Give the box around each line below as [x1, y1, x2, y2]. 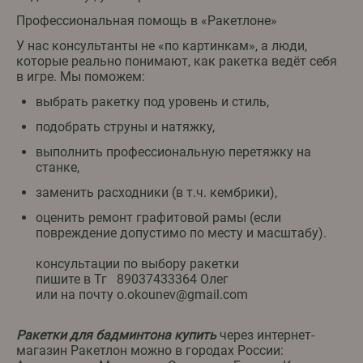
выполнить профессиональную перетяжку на [36, 144, 311, 160]
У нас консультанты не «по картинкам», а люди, [16, 38, 307, 54]
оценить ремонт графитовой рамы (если [36, 210, 281, 226]
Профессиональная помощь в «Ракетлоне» [16, 13, 277, 29]
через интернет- [216, 327, 314, 344]
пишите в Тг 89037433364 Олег [36, 271, 228, 288]
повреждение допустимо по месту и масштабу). [36, 225, 327, 241]
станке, [36, 160, 79, 176]
